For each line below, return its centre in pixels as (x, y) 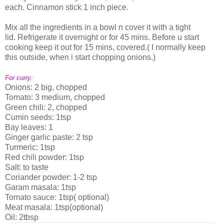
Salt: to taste (27, 167)
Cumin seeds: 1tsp (38, 117)
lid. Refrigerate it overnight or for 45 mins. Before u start (102, 37)
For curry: (19, 77)
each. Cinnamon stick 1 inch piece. (67, 7)
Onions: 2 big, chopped (46, 87)
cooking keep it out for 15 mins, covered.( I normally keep (105, 47)
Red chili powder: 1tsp (44, 157)
